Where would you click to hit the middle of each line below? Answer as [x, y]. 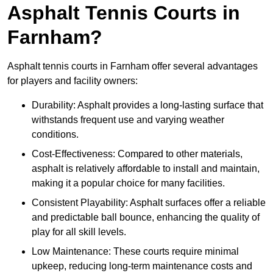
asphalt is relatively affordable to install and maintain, [146, 169]
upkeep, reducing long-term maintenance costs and [142, 266]
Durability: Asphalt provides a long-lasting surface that [147, 105]
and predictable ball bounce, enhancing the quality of [146, 218]
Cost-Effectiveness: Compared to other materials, [137, 154]
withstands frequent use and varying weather [128, 120]
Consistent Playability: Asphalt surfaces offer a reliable [149, 203]
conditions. [55, 135]
